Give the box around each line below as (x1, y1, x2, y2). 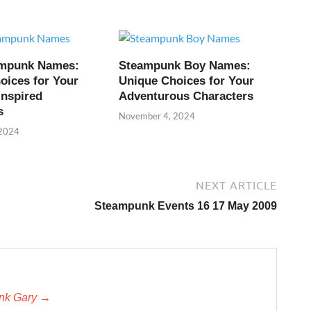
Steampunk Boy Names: (119, 58, 251, 72)
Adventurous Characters (119, 89, 254, 103)
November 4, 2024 (119, 110, 196, 122)
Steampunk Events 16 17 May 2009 (94, 200, 277, 212)
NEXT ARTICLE (196, 179, 277, 192)
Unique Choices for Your (119, 74, 255, 87)
